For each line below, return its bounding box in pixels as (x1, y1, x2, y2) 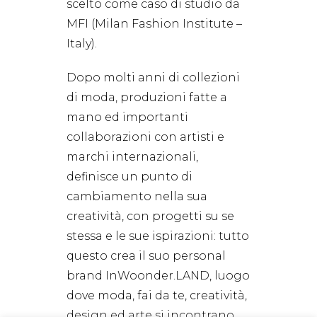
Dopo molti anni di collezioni (67, 71, 240, 85)
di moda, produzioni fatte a (67, 91, 227, 105)
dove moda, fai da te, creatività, (67, 289, 247, 303)
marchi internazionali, (67, 150, 198, 164)
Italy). (67, 37, 97, 51)
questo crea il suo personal (67, 249, 226, 263)
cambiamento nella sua (67, 190, 207, 204)
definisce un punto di (67, 170, 192, 184)
